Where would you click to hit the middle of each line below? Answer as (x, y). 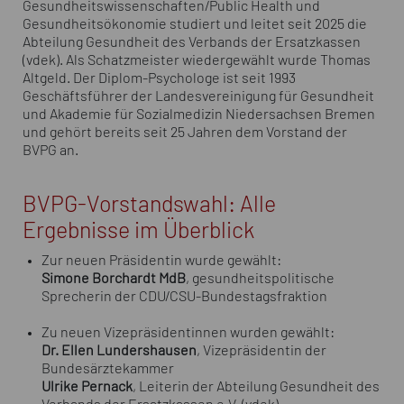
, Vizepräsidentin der (261, 350)
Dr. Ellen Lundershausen (119, 350)
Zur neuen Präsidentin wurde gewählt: (161, 260)
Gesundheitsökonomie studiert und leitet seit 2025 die (195, 24)
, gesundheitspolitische (260, 278)
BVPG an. (50, 150)
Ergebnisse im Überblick (138, 231)
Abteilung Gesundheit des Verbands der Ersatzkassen (192, 42)
